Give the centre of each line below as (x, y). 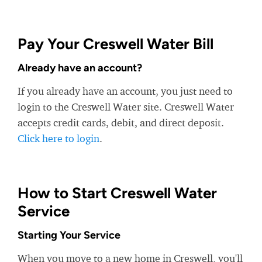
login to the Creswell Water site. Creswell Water (126, 107)
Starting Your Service (69, 235)
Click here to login (58, 139)
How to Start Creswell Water (117, 193)
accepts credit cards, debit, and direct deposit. (121, 123)
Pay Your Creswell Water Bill (116, 44)
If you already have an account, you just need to (125, 91)
